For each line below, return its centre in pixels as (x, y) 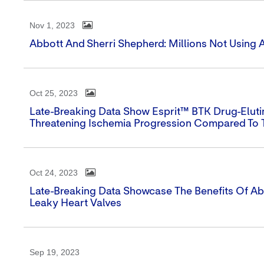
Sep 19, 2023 (55, 252)
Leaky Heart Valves (75, 203)
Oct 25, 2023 (54, 93)
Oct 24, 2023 (54, 173)
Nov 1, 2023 (52, 25)
